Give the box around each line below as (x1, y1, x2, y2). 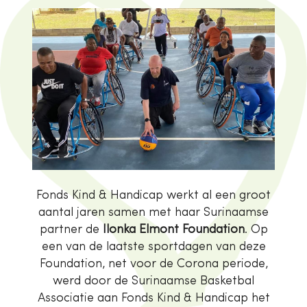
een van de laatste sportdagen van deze (41, 241, 266, 253)
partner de (39, 223, 103, 236)
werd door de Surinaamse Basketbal (53, 275, 254, 287)
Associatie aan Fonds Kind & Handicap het (37, 292, 270, 304)
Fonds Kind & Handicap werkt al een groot (36, 189, 271, 201)
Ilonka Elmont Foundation (102, 223, 245, 236)
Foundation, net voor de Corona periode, (39, 258, 268, 270)
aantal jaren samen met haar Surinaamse (38, 206, 269, 219)
